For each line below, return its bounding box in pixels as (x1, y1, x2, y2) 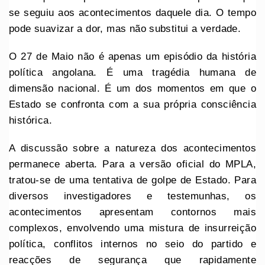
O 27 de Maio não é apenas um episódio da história (9, 50, 256, 62)
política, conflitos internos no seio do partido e (9, 238, 256, 250)
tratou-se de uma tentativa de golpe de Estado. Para (9, 174, 256, 186)
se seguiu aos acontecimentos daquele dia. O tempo (9, 7, 256, 18)
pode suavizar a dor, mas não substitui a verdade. (9, 22, 241, 34)
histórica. (9, 114, 52, 126)
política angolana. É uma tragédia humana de (9, 66, 256, 78)
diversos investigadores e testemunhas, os (9, 190, 256, 202)
